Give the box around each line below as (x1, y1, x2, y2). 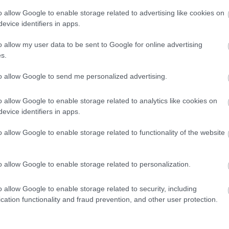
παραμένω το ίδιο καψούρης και (30, 41, 190, 56)
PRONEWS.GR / (30, 14, 75, 25)
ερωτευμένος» (30, 54, 103, 68)
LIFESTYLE (74, 14, 102, 25)
